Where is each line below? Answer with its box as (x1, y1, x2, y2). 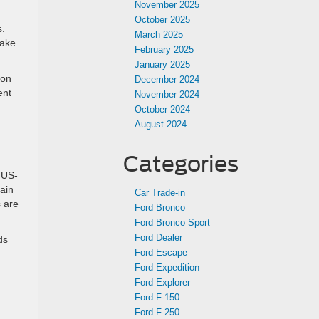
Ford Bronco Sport (135, 217, 210, 228)
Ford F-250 (135, 307, 179, 318)
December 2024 (135, 74, 199, 85)
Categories (123, 151, 239, 177)
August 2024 (135, 119, 187, 130)
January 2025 (135, 59, 190, 70)
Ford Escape (135, 247, 187, 258)
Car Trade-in (135, 187, 185, 198)
